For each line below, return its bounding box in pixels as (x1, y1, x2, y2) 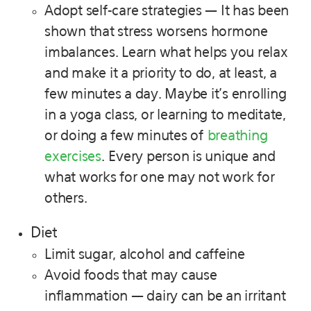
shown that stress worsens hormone (44, 24, 268, 39)
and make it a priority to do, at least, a (44, 66, 277, 81)
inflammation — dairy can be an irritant (44, 289, 286, 303)
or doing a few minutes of (44, 128, 208, 143)
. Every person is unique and (101, 149, 276, 164)
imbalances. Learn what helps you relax (44, 45, 288, 60)
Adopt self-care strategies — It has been (44, 3, 289, 18)
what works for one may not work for (44, 170, 275, 185)
